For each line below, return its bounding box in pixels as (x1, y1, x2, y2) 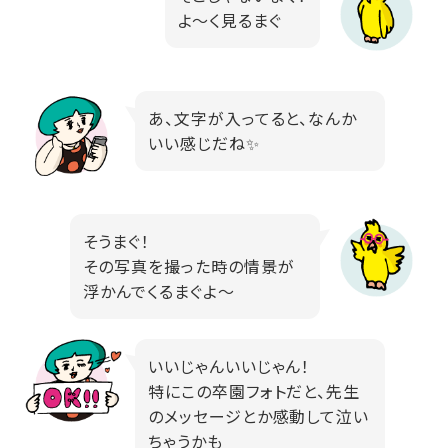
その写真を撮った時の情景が (83, 254, 295, 279)
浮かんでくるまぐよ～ (83, 279, 235, 304)
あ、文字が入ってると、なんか (147, 106, 358, 131)
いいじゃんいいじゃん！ (147, 354, 311, 379)
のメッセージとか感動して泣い (147, 404, 370, 429)
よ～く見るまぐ (177, 8, 283, 33)
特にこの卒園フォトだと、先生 (147, 379, 361, 404)
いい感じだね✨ (147, 131, 260, 156)
